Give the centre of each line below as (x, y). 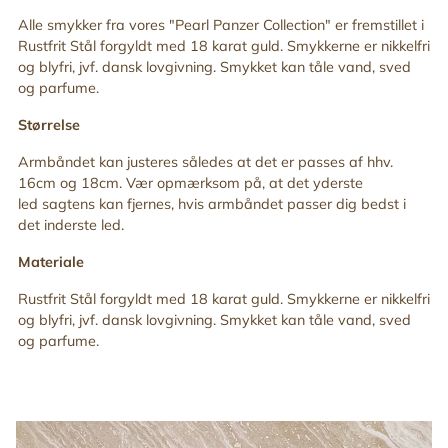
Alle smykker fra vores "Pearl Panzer (138, 24)
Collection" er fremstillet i (343, 24)
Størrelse (49, 124)
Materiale (51, 261)
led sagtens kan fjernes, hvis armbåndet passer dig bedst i (212, 203)
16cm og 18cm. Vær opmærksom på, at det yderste (190, 182)
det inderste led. (73, 224)
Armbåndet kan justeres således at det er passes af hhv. (205, 161)
